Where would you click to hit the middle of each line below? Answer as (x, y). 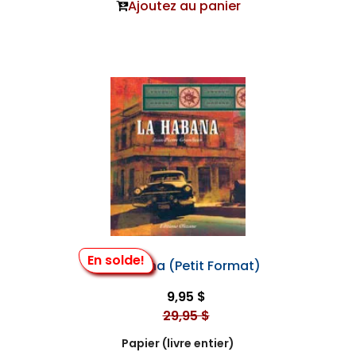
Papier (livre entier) (178, 343)
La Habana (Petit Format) (178, 266)
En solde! (116, 260)
